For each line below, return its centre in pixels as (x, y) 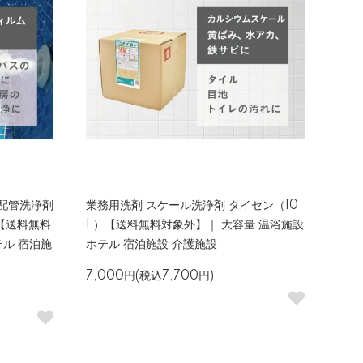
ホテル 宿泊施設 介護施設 (152, 245)
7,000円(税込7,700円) (150, 276)
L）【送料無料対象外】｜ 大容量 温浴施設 (195, 225)
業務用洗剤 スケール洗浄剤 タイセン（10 (192, 206)
